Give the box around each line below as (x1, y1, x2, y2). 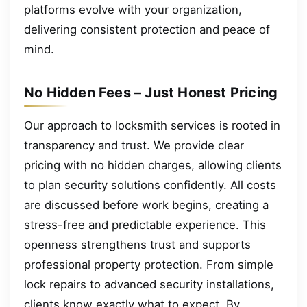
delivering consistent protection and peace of (24, 22, 270, 36)
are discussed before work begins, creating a (24, 197, 269, 212)
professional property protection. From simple (24, 257, 273, 271)
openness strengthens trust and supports (24, 237, 251, 251)
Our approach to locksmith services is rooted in (24, 118, 280, 132)
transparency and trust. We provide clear (24, 138, 244, 152)
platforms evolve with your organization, (24, 2, 242, 16)
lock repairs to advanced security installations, (24, 277, 274, 291)
